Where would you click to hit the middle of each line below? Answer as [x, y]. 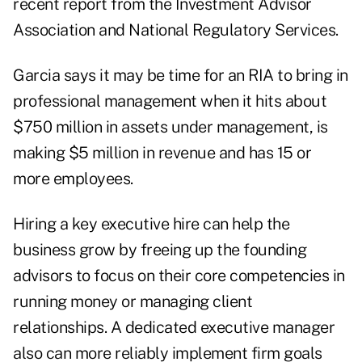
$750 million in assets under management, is [170, 127]
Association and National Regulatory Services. [176, 30]
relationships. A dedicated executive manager [174, 328]
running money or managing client [133, 302]
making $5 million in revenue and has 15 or [162, 153]
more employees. [73, 179]
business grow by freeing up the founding [160, 250]
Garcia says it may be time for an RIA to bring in [181, 76]
